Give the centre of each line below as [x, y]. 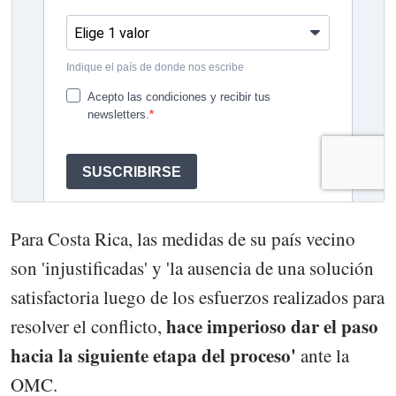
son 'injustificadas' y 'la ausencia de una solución [192, 267]
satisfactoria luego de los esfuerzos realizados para [198, 297]
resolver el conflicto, [88, 326]
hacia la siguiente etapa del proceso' [153, 355]
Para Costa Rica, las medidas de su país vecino [183, 238]
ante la [323, 355]
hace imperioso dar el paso [272, 326]
